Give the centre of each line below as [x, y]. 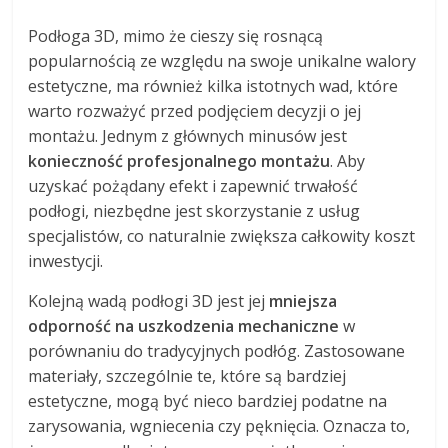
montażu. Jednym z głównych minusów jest [188, 135]
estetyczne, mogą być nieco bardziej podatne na [208, 400]
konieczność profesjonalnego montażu [179, 160]
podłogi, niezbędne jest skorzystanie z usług [194, 210]
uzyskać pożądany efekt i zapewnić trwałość [193, 185]
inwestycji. [66, 260]
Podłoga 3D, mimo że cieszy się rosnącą [176, 35]
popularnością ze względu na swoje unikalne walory [222, 60]
